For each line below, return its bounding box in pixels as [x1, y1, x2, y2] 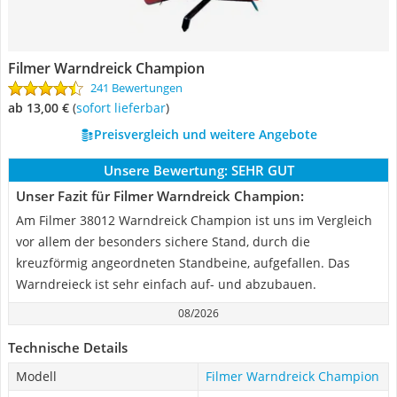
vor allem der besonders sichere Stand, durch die [16, 233, 310, 250]
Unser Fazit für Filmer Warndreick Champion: [16, 187, 304, 205]
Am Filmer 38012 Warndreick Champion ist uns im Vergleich [16, 212, 372, 229]
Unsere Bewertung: [103, 161, 228, 179]
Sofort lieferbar [82, 99, 166, 116]
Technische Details [8, 339, 128, 356]
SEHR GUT [230, 161, 294, 179]
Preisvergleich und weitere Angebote [93, 126, 317, 143]
